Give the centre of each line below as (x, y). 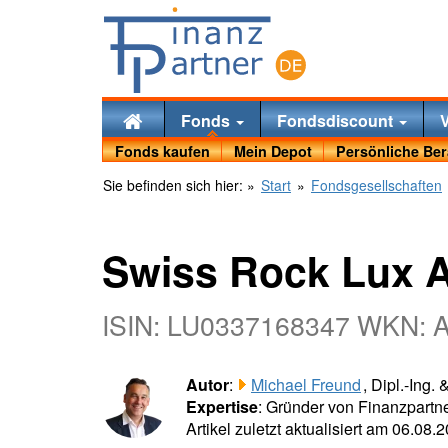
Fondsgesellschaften (376, 185)
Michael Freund (306, 385)
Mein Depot (272, 151)
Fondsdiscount (336, 120)
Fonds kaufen (162, 151)
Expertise (222, 407)
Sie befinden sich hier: (175, 185)
